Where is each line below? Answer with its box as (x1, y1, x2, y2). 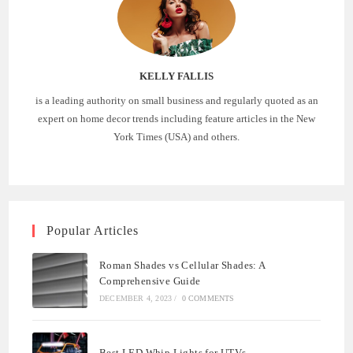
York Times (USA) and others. (113, 130, 240, 143)
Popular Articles (46, 223, 139, 237)
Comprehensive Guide (99, 275, 201, 287)
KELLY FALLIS (139, 69, 214, 82)
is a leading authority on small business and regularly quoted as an (35, 94, 318, 106)
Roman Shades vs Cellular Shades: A (99, 259, 266, 271)
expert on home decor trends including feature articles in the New (38, 112, 315, 124)
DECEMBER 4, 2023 (99, 294, 173, 303)
